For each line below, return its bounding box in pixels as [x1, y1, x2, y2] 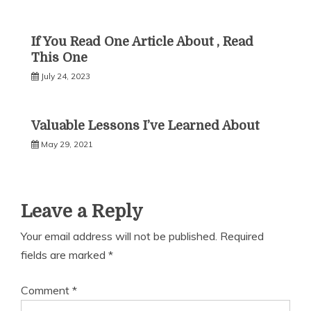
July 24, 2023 [41, 71, 90, 81]
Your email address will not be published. [21, 229, 217, 243]
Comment [21, 283, 72, 297]
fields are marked [21, 248, 108, 262]
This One [31, 51, 87, 65]
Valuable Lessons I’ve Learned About [31, 119, 259, 133]
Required [220, 229, 264, 243]
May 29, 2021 [41, 139, 93, 149]
